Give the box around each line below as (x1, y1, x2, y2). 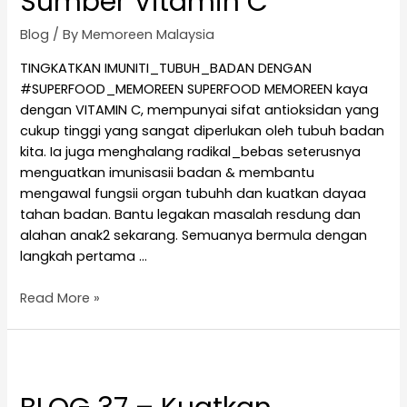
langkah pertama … (20, 246, 148, 265)
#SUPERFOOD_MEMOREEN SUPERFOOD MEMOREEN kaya (20, 79, 369, 98)
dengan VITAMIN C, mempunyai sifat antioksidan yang (20, 100, 380, 119)
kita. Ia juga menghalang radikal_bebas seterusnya (20, 142, 362, 161)
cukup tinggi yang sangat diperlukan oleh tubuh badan (20, 121, 385, 140)
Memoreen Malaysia (82, 25, 215, 45)
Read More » (20, 289, 101, 308)
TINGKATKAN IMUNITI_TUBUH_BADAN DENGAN (20, 58, 313, 77)
